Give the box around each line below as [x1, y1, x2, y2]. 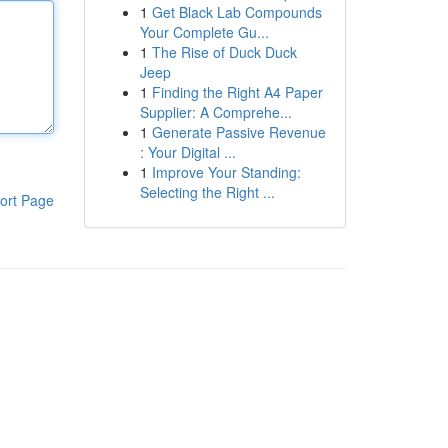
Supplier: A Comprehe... [139, 102, 292, 122]
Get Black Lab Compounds [151, 2, 322, 22]
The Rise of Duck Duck [151, 42, 297, 62]
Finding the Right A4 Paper [151, 82, 323, 102]
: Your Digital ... [139, 142, 236, 162]
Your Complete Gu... [139, 22, 269, 42]
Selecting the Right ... [139, 182, 275, 202]
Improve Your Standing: [151, 162, 301, 182]
